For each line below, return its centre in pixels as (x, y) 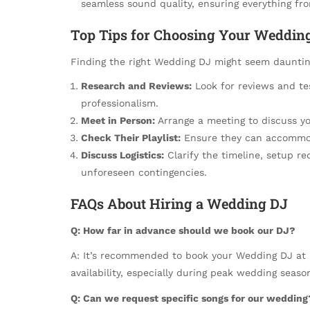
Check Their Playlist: (131, 137)
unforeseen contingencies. (144, 172)
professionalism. (120, 103)
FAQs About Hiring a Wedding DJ (179, 203)
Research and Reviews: (136, 85)
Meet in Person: (118, 120)
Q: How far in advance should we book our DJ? (183, 231)
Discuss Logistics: (122, 155)
